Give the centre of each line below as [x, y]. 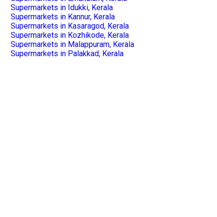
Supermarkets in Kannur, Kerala [62, 16]
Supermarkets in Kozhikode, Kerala [70, 35]
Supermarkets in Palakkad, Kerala [67, 53]
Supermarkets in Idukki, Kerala [62, 7]
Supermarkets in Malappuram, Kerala [72, 44]
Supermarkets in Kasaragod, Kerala [70, 26]
